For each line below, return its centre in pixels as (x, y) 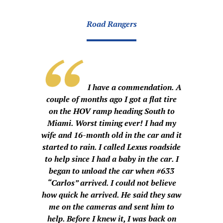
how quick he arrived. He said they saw (111, 195)
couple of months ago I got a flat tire (111, 99)
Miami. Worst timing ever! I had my (111, 123)
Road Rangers (111, 24)
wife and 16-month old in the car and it (111, 135)
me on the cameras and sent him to (111, 207)
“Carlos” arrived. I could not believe (111, 183)
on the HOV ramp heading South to (111, 111)
